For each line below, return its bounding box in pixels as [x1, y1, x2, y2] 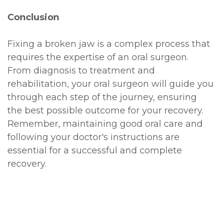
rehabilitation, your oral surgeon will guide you [7, 78, 214, 89]
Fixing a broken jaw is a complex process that [7, 38, 210, 49]
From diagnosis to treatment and [7, 65, 155, 76]
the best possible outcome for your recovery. [7, 105, 203, 116]
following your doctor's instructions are [7, 131, 180, 143]
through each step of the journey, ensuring [7, 91, 197, 103]
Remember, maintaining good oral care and [7, 118, 203, 129]
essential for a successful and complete [7, 145, 182, 156]
